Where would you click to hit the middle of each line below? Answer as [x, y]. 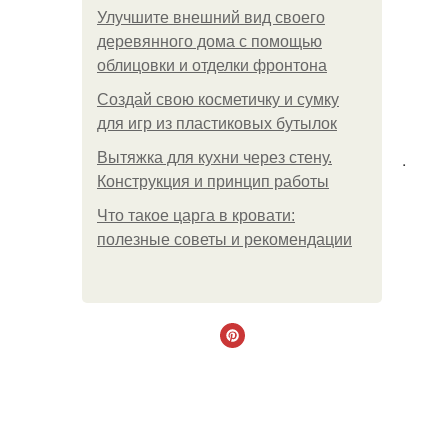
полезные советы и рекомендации [224, 239]
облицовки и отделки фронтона [212, 65]
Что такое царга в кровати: [196, 215]
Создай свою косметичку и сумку [218, 99]
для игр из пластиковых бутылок [217, 123]
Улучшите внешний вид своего [211, 17]
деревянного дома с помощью [209, 41]
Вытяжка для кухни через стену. [214, 157]
